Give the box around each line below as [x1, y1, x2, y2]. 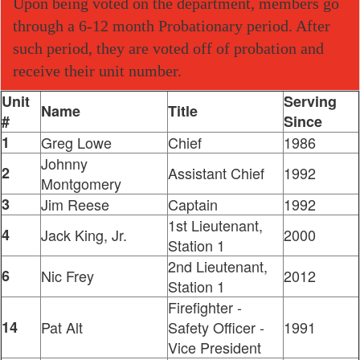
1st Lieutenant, [168, 214, 263, 235]
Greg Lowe [41, 131, 112, 153]
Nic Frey [41, 264, 94, 286]
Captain [168, 193, 218, 215]
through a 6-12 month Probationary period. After [13, 16, 330, 35]
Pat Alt [41, 316, 83, 337]
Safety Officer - [168, 316, 264, 337]
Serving [284, 90, 337, 112]
